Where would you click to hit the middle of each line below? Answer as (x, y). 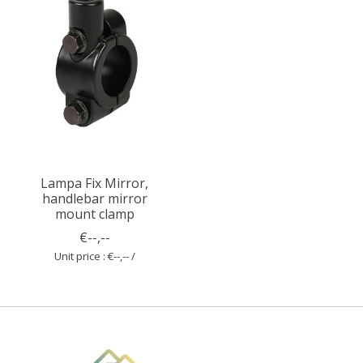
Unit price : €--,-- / (94, 256)
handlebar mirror (94, 198)
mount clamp (94, 214)
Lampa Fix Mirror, (95, 183)
